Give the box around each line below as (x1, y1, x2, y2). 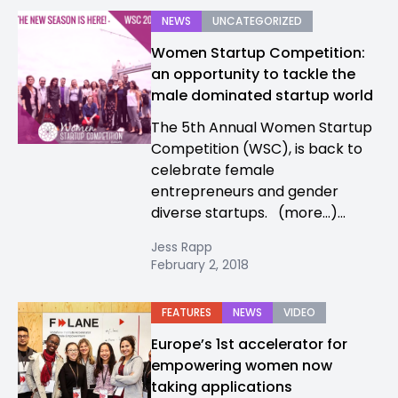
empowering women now (151, 355, 332, 376)
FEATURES (162, 305, 211, 320)
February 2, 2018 (151, 256, 249, 274)
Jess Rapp (151, 238, 212, 256)
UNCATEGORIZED (212, 13, 302, 28)
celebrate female (151, 160, 275, 180)
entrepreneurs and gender (151, 181, 338, 202)
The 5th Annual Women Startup (151, 117, 372, 138)
